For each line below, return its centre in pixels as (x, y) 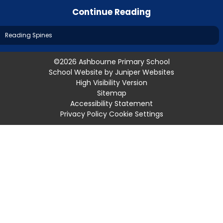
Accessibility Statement (111, 104)
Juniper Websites (145, 72)
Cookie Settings (136, 114)
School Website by (82, 72)
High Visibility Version (111, 83)
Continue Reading (111, 12)
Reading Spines (29, 35)
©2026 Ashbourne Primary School (111, 62)
